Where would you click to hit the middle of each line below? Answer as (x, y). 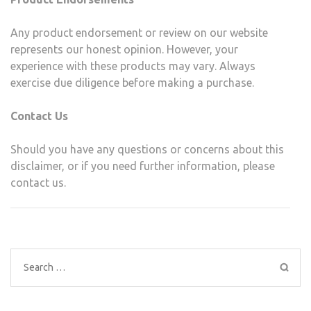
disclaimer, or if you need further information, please (143, 166)
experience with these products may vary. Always (133, 66)
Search (40, 267)
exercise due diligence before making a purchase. (132, 83)
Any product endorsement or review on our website (139, 33)
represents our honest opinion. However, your (124, 50)
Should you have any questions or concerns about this (147, 150)
